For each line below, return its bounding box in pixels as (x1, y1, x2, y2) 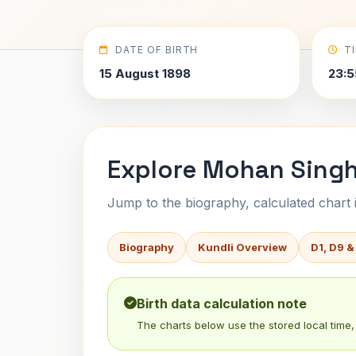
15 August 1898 (99, 66, 191, 81)
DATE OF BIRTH (114, 44, 199, 56)
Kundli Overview (198, 241, 287, 253)
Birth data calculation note (137, 296, 307, 311)
